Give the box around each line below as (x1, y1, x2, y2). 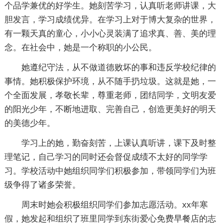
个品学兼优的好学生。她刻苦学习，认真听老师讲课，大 (4, 1, 216, 10)
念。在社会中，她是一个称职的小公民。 (4, 43, 157, 52)
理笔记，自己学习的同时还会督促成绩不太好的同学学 (4, 152, 208, 162)
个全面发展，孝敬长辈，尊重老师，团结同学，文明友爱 (4, 91, 216, 100)
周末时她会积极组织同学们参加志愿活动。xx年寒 (21, 200, 208, 210)
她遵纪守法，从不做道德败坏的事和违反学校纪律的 (21, 63, 216, 72)
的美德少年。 (4, 118, 55, 128)
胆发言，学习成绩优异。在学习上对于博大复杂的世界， (4, 15, 216, 24)
